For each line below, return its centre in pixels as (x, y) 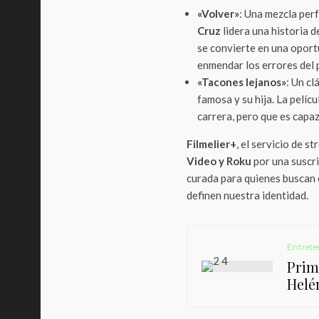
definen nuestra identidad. (247, 195)
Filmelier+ (211, 144)
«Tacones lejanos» (242, 82)
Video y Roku (219, 161)
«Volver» (218, 14)
